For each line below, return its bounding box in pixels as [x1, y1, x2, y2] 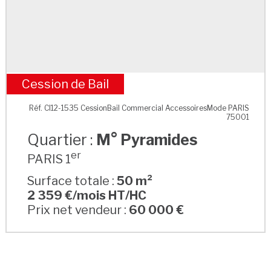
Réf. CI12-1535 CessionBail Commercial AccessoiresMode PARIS [29, 103, 250, 113]
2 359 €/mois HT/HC [27, 188, 147, 203]
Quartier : [27, 130, 97, 149]
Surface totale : [27, 173, 117, 188]
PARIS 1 [27, 151, 71, 166]
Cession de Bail [21, 76, 109, 91]
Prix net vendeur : [27, 202, 129, 217]
